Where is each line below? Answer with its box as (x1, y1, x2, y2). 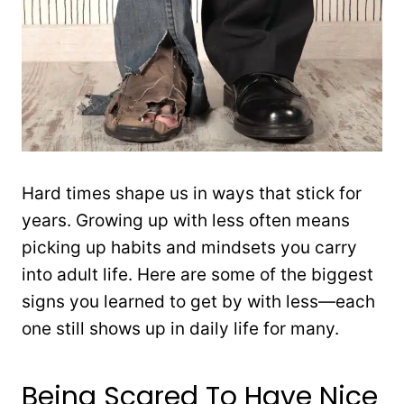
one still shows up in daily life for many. (22, 318, 339, 340)
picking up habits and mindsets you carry (22, 237, 357, 259)
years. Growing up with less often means (22, 210, 350, 232)
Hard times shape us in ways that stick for (22, 183, 362, 205)
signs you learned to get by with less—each (22, 291, 375, 313)
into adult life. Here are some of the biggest (22, 264, 373, 286)
